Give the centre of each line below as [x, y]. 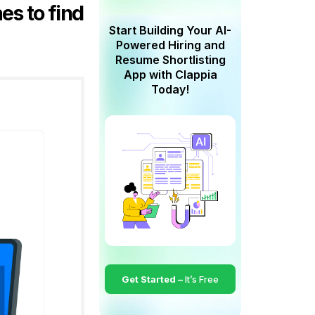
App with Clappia [170, 75]
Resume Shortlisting [170, 60]
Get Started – [153, 279]
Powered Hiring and [170, 45]
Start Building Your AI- [170, 30]
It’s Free [202, 279]
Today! [170, 89]
